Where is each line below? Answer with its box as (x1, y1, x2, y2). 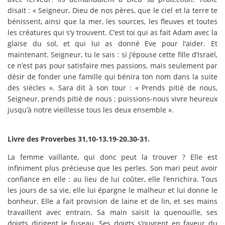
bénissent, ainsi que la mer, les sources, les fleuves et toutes (8, 16, 217, 26)
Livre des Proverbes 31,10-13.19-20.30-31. (8, 134, 150, 144)
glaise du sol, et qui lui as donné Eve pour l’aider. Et (8, 38, 217, 48)
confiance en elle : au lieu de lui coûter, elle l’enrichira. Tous (8, 174, 217, 184)
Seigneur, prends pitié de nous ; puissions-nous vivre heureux (8, 93, 217, 103)
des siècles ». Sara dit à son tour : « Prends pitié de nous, (8, 82, 217, 92)
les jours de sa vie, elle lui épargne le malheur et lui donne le (8, 185, 217, 195)
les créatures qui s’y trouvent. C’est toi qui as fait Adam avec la (8, 27, 217, 37)
